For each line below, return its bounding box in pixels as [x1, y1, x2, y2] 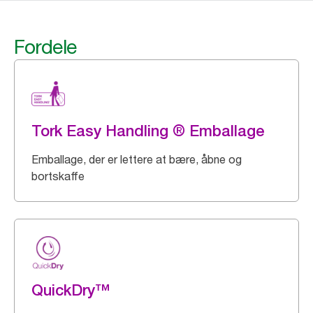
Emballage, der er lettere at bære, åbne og [31, 152, 242, 166]
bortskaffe [31, 169, 85, 183]
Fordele [14, 35, 77, 59]
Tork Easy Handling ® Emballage [31, 122, 265, 140]
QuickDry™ [31, 281, 110, 299]
